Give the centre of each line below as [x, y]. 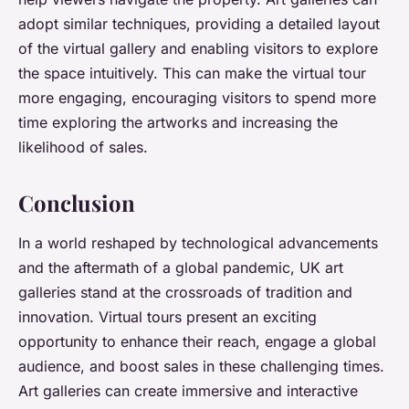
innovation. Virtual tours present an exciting [168, 317]
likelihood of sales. [83, 147]
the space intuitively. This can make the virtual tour [192, 73]
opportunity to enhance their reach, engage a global [197, 342]
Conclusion [77, 203]
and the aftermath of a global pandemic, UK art [181, 268]
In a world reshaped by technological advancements [198, 243]
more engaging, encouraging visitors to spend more [197, 98]
